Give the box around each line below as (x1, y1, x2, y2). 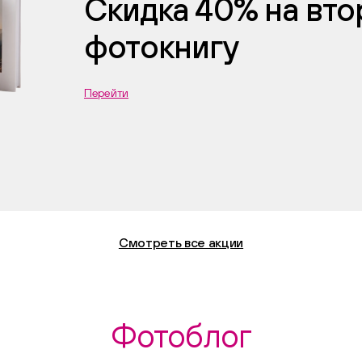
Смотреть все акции (118, 235, 244, 250)
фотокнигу (84, 27, 239, 65)
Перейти (84, 86, 129, 99)
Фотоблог (110, 317, 252, 354)
